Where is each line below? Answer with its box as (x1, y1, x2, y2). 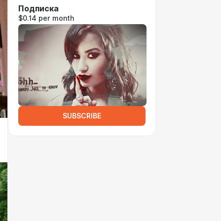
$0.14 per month (18, 14, 74, 22)
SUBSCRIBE (63, 112, 101, 120)
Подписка (18, 4, 59, 13)
